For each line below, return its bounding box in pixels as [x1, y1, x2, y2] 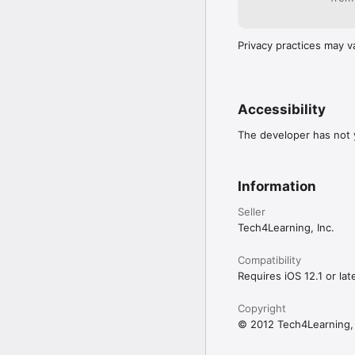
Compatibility [238, 253, 301, 266]
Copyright [238, 301, 286, 315]
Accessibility [238, 101, 326, 117]
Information [238, 177, 316, 194]
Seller [238, 204, 265, 218]
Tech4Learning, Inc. [238, 220, 334, 234]
